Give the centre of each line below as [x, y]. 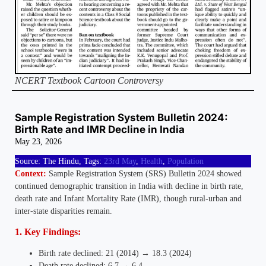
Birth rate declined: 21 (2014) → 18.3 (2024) [115, 253]
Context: [31, 174]
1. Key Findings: [48, 232]
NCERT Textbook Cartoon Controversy [89, 81]
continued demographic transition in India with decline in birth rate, [129, 186]
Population [186, 161]
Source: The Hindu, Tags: [59, 161]
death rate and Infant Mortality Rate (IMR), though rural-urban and [128, 199]
